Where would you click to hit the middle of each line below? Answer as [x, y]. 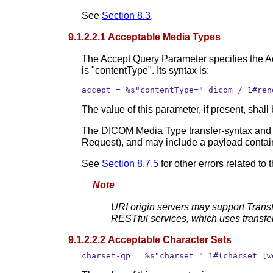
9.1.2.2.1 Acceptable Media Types [145, 37]
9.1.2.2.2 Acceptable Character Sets [150, 239]
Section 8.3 [126, 15]
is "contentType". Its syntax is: [146, 70]
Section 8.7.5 [130, 163]
